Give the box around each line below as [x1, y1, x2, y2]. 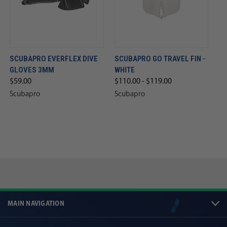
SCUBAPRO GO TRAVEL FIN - [114, 54, 205, 63]
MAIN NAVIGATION [8, 200, 64, 208]
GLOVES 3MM [9, 65, 54, 74]
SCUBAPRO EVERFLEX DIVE [9, 54, 98, 63]
